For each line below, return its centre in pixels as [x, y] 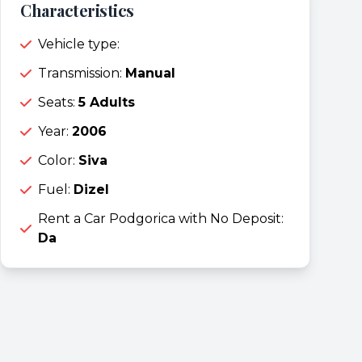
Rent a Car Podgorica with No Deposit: [161, 218]
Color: [58, 160]
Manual [150, 73]
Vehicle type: [79, 44]
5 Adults [107, 102]
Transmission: [82, 73]
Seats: [58, 102]
